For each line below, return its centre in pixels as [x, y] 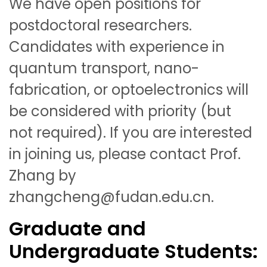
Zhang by [43, 175]
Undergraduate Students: [133, 251]
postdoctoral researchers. [100, 25]
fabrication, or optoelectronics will [129, 89]
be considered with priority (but [120, 111]
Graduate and [77, 228]
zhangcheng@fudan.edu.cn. [111, 197]
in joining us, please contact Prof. [125, 154]
